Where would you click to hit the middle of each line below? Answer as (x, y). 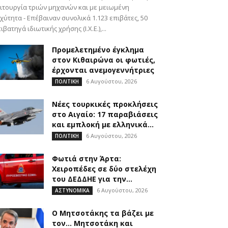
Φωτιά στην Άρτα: (87, 159)
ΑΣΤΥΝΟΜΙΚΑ (72, 190)
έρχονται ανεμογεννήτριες (103, 70)
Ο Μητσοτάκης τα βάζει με (103, 213)
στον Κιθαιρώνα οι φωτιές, (104, 60)
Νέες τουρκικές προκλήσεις (105, 104)
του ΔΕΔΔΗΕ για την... (92, 179)
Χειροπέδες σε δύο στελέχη (104, 169)
